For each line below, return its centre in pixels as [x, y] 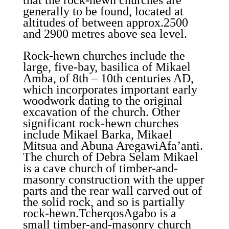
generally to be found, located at [103, 11]
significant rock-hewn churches [100, 123]
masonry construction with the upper [113, 179]
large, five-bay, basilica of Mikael [107, 67]
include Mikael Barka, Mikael [97, 134]
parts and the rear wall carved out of [112, 191]
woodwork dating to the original [102, 101]
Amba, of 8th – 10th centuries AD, [108, 78]
